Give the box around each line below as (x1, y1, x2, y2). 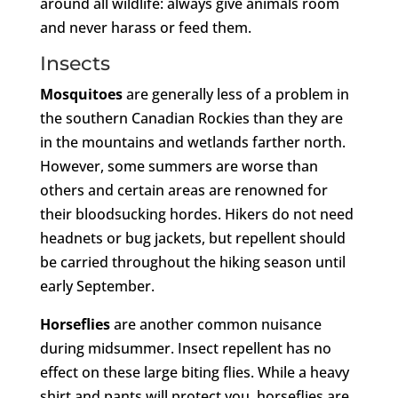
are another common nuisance (109, 314, 322, 334)
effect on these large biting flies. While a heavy (39, 362, 349, 382)
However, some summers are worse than (39, 155, 318, 176)
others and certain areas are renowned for (39, 179, 328, 200)
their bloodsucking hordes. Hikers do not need (39, 203, 354, 224)
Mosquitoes (39, 84, 123, 104)
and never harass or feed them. (39, 17, 251, 37)
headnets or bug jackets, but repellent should (39, 227, 346, 248)
